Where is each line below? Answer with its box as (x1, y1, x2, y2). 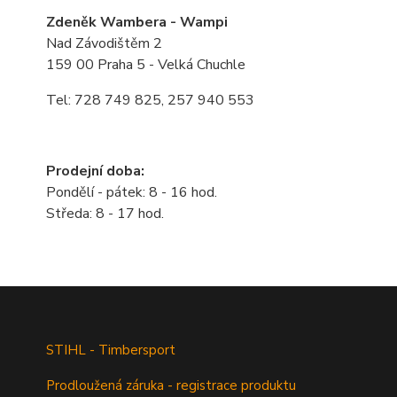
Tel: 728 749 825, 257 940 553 (46, 90, 254, 110)
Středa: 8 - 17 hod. (46, 204, 164, 223)
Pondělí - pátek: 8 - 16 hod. (46, 183, 217, 202)
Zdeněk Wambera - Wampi (46, 12, 228, 32)
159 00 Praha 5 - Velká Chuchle (46, 55, 245, 74)
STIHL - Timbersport (46, 341, 179, 359)
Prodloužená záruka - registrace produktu (46, 377, 296, 394)
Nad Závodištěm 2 (46, 34, 162, 53)
